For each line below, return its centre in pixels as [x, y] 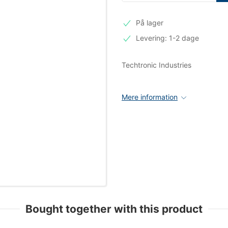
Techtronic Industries [156, 65]
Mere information [150, 97]
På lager [149, 23]
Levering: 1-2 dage [167, 38]
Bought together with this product [114, 209]
